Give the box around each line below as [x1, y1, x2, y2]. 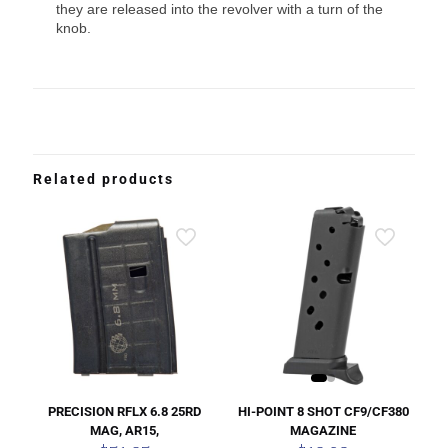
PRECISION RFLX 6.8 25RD [48, 404, 202, 420]
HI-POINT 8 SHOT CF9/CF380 [237, 404, 409, 420]
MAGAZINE [290, 423, 357, 439]
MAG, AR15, [90, 423, 160, 439]
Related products [33, 171, 174, 188]
